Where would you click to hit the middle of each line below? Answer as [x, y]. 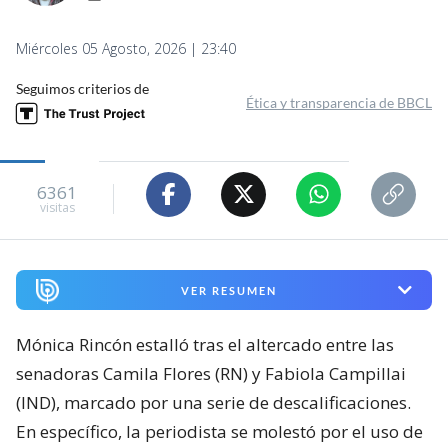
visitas [57, 208]
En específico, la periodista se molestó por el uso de [219, 432]
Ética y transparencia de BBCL [339, 102]
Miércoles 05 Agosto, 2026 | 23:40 [126, 48]
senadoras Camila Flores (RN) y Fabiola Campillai [211, 374]
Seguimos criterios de [82, 88]
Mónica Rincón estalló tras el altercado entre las [205, 345]
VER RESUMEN [228, 290]
